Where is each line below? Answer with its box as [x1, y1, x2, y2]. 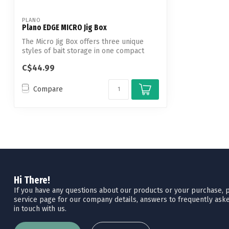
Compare [33, 85, 63, 94]
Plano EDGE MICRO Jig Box [22, 23, 107, 33]
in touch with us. [14, 204, 66, 213]
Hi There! [14, 174, 50, 186]
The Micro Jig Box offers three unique [22, 37, 144, 47]
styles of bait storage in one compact [22, 47, 144, 56]
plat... [22, 56, 40, 65]
